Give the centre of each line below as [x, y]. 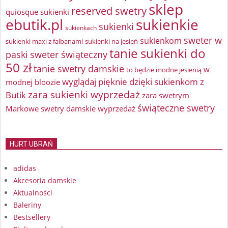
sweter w [203, 40]
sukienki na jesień [111, 41]
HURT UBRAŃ [31, 144]
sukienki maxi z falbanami [44, 41]
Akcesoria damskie [45, 181]
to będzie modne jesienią [164, 70]
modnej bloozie [33, 82]
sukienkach [81, 28]
